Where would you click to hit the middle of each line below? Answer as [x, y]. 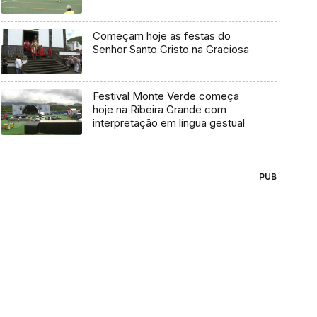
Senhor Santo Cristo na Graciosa [171, 49]
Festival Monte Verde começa [166, 96]
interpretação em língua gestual [168, 123]
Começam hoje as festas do [161, 35]
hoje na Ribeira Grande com [159, 110]
